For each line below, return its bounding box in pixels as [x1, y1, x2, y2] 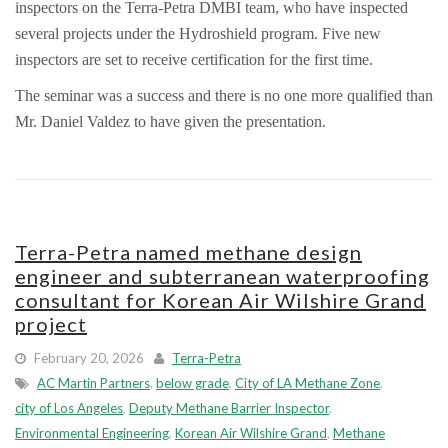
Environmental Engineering [15, 425, 169, 441]
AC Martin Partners [37, 375, 150, 391]
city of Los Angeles [15, 400, 123, 416]
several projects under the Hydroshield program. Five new [15, 25, 381, 42]
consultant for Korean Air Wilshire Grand [15, 288, 426, 312]
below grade [156, 375, 229, 391]
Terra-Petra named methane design [15, 240, 362, 264]
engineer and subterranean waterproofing [15, 264, 430, 288]
